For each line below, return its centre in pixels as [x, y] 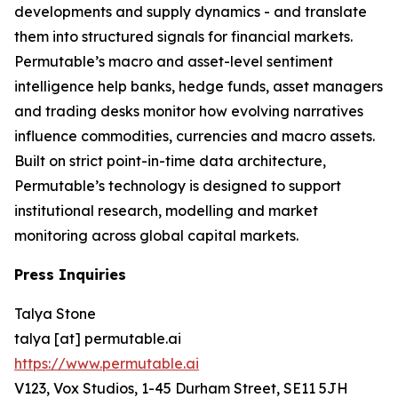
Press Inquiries [70, 275]
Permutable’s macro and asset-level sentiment [174, 61]
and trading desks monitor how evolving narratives [189, 111]
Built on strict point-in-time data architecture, [170, 161]
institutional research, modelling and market [166, 211]
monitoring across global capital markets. [156, 235]
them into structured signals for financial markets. [183, 36]
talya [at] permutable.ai [98, 338]
